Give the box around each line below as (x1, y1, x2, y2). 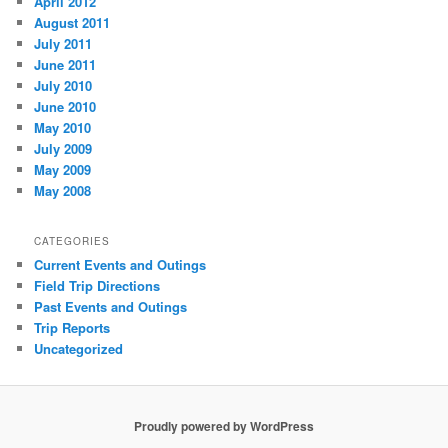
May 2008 (34, 181, 92, 201)
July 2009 (34, 139, 93, 159)
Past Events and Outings (34, 296, 188, 316)
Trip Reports (34, 317, 111, 337)
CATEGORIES (34, 233, 111, 248)
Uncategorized (34, 338, 124, 358)
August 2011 (34, 13, 111, 33)
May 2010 (34, 118, 92, 138)
